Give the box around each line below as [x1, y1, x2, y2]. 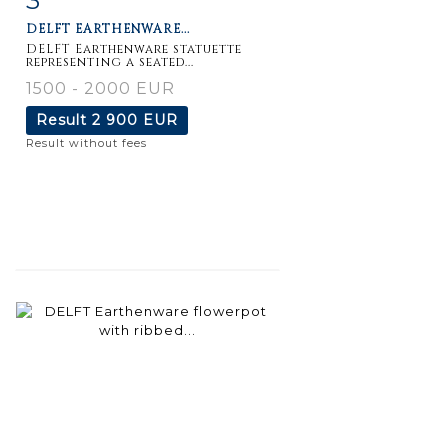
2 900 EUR [92, 110, 178, 129]
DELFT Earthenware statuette [26, 40, 242, 57]
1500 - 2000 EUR [26, 78, 175, 98]
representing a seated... [26, 53, 194, 70]
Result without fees [26, 135, 147, 150]
